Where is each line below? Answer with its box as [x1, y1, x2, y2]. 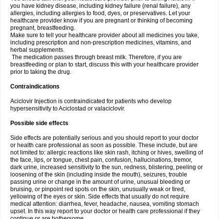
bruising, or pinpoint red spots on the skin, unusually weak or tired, [10, 186, 185, 193]
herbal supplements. [10, 46, 65, 53]
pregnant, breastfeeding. [10, 24, 75, 31]
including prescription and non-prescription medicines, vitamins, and [10, 39, 191, 46]
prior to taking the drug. [10, 68, 71, 75]
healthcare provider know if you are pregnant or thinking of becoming [10, 17, 193, 24]
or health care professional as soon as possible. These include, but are [10, 142, 197, 149]
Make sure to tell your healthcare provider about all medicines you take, [10, 32, 199, 39]
